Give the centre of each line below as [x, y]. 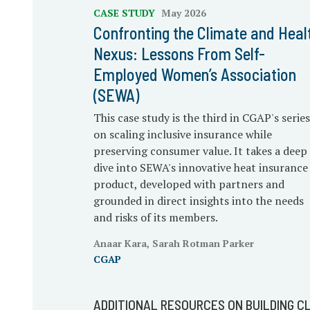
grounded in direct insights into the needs [198, 201]
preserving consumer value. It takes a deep [200, 151]
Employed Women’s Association [194, 75]
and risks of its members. [155, 218]
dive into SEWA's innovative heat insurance [200, 168]
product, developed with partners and [189, 184]
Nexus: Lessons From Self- [179, 54]
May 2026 [183, 13]
